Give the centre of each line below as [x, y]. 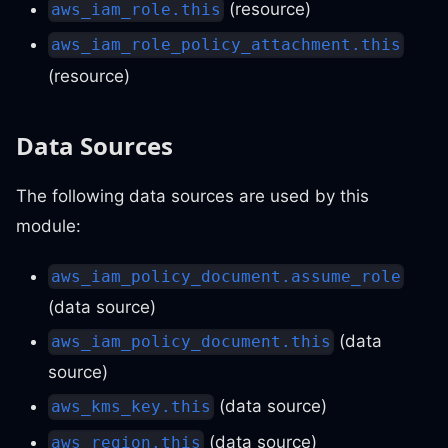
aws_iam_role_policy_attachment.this [226, 45]
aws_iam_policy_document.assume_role [226, 276]
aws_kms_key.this [131, 407]
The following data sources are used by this [192, 195]
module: [48, 225]
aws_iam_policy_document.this [191, 342]
